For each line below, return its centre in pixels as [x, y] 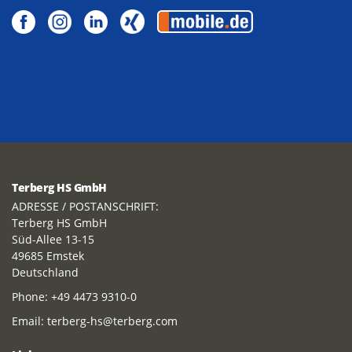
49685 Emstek [48, 256]
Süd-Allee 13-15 [53, 239]
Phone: [31, 297]
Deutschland [45, 272]
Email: [29, 321]
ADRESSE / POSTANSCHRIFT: [85, 206]
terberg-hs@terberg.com [112, 321]
